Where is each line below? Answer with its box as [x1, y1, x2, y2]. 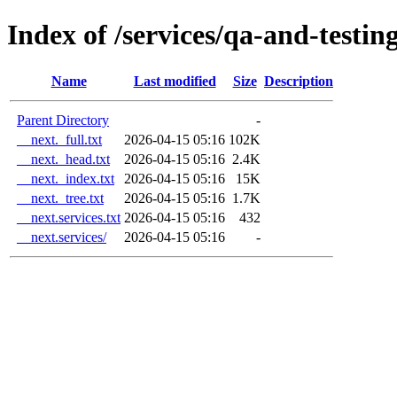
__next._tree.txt [17, 190, 104, 206]
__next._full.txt [17, 131, 102, 147]
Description [264, 73, 333, 89]
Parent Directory [17, 112, 109, 128]
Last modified [133, 73, 216, 89]
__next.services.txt [17, 209, 121, 225]
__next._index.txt [17, 170, 114, 186]
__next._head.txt [17, 151, 110, 167]
